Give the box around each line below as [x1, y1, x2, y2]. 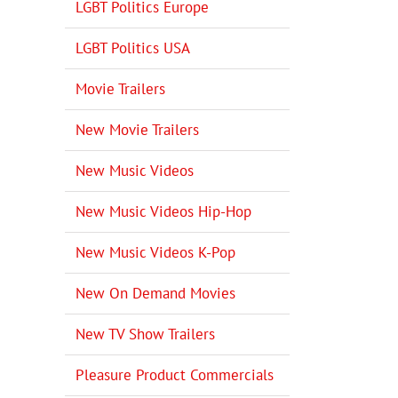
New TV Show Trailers [76, 323, 215, 344]
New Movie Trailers [76, 119, 199, 139]
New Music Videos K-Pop [76, 242, 235, 262]
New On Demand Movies [76, 283, 235, 303]
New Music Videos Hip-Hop [76, 201, 251, 221]
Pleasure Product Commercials [76, 364, 274, 385]
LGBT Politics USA [76, 37, 190, 58]
